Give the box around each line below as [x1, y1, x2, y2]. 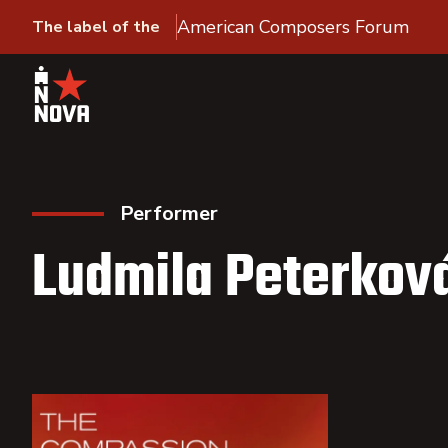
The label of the [32, 16, 160, 38]
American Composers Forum [177, 15, 409, 39]
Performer [120, 200, 218, 227]
